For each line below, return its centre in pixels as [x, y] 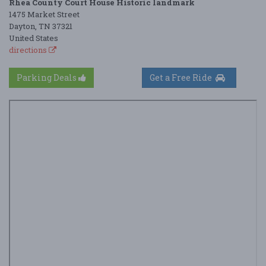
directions [29, 50]
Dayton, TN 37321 [41, 26]
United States [34, 38]
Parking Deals [47, 77]
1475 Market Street [44, 14]
